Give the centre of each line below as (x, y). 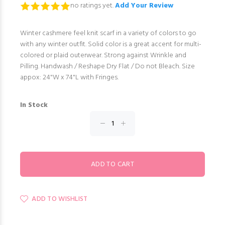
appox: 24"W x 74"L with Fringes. (71, 78)
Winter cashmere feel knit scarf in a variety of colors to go (108, 34)
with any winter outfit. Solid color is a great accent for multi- (111, 45)
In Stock (34, 105)
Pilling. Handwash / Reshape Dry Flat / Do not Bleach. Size (107, 67)
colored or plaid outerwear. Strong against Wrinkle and (103, 56)
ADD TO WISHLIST (60, 199)
